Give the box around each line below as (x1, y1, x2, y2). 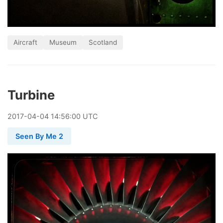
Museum (49, 38, 77, 46)
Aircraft (13, 38, 37, 46)
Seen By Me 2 (15, 131, 63, 140)
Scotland (89, 38, 117, 46)
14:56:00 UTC (49, 111, 98, 120)
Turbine (7, 87, 55, 103)
